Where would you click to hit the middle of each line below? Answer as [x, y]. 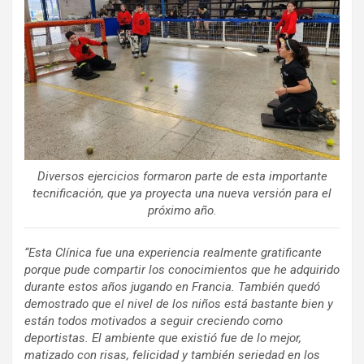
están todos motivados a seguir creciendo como [154, 321]
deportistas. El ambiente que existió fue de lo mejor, [163, 338]
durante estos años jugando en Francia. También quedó [172, 287]
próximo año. [182, 210]
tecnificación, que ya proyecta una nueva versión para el [182, 193]
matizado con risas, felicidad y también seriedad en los [172, 355]
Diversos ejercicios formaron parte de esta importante [182, 176]
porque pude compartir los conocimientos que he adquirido [182, 270]
